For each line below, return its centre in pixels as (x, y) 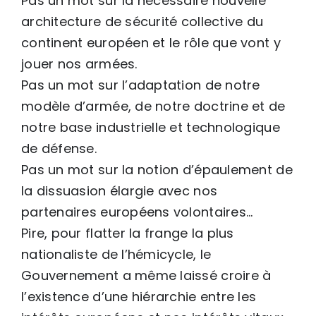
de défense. (59, 148)
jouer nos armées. (79, 63)
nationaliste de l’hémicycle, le (116, 254)
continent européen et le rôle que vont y (151, 42)
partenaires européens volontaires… (137, 212)
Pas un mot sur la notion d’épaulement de (157, 169)
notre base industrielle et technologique (151, 127)
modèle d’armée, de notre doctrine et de (153, 106)
